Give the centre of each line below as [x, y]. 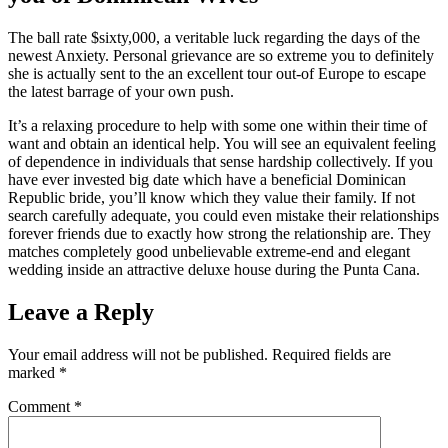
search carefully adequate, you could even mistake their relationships [223, 216]
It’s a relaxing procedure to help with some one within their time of [217, 126]
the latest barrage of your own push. [121, 92]
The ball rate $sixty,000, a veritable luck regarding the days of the [214, 38]
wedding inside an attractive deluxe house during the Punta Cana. [214, 270]
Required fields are [331, 354]
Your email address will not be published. [138, 354]
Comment [41, 406]
